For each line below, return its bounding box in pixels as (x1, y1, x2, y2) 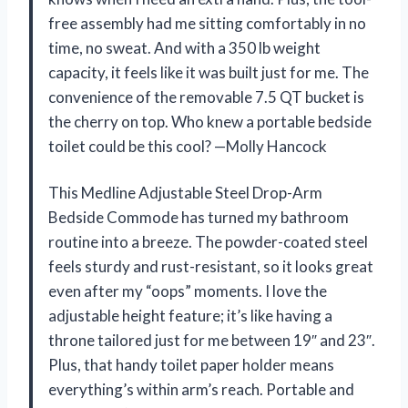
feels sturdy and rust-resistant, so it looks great (48, 257, 373, 277)
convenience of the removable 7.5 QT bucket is (48, 87, 364, 107)
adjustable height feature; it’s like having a (48, 306, 332, 326)
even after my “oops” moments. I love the (48, 281, 327, 301)
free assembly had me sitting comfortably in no (48, 14, 366, 34)
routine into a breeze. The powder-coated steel (48, 232, 368, 252)
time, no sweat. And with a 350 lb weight (48, 38, 321, 58)
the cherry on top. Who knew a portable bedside (48, 112, 372, 132)
